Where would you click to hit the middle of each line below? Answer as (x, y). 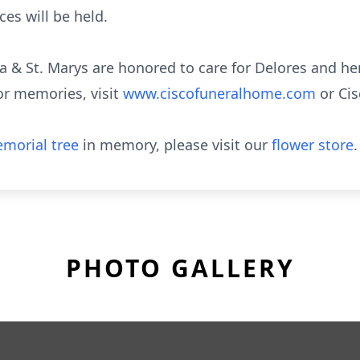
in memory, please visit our (175, 145)
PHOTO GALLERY (180, 268)
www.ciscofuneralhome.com (221, 93)
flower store (313, 145)
